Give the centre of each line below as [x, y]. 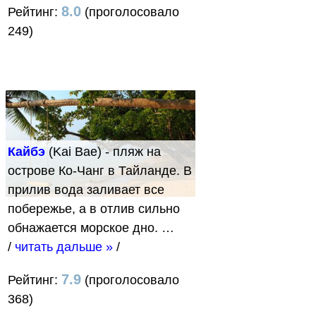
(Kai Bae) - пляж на [103, 152]
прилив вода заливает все [86, 190]
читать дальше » [64, 247]
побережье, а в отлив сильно [94, 209]
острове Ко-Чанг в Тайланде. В [100, 171]
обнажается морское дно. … [91, 228]
